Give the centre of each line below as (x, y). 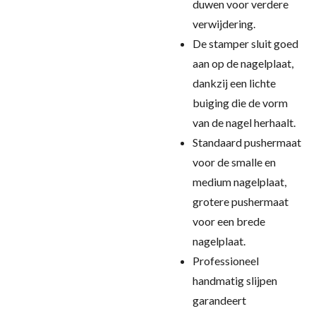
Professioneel (226, 261)
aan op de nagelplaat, (243, 63)
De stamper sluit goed (245, 43)
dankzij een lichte (234, 83)
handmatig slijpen (235, 280)
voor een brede (229, 221)
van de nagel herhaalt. (244, 122)
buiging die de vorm (240, 103)
